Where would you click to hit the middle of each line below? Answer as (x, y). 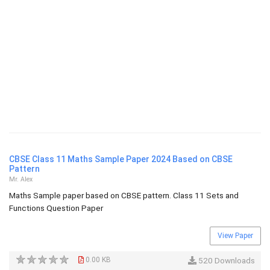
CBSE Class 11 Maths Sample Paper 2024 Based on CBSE (121, 159)
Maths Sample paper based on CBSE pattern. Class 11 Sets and (124, 195)
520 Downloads (226, 260)
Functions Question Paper (56, 208)
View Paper (235, 236)
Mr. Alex (21, 179)
